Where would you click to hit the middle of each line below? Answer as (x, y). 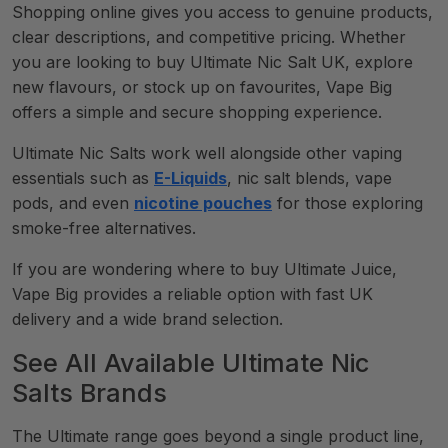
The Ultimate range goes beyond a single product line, (218, 436)
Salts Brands (89, 393)
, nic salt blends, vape (309, 178)
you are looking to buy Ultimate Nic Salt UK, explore (212, 62)
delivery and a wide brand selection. (147, 319)
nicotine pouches (203, 203)
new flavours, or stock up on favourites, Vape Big (202, 87)
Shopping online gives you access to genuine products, (222, 12)
